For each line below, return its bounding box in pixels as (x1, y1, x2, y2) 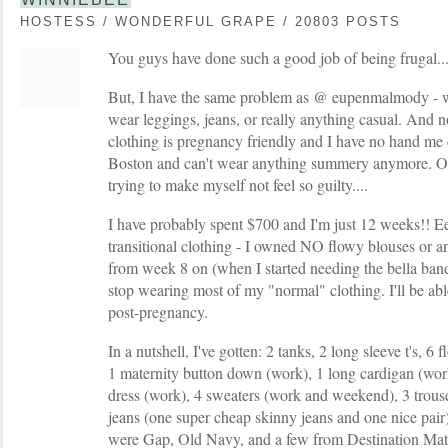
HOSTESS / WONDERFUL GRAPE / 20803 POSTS (20, 13, 401, 29)
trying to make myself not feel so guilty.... (108, 173, 368, 195)
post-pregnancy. (108, 300, 208, 322)
